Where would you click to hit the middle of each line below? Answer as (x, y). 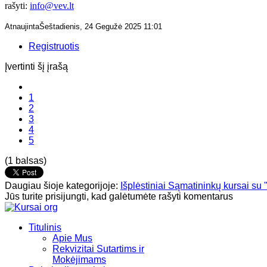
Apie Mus (72, 238)
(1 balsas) (26, 160)
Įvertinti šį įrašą (36, 66)
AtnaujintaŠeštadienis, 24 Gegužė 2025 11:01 (83, 26)
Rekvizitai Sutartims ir (98, 249)
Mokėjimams (79, 259)
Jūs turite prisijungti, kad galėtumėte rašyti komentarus (119, 196)
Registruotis (54, 46)
